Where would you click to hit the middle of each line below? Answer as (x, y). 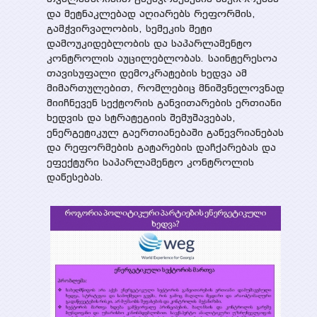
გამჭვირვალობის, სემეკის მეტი (129, 28)
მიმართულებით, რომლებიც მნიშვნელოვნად (165, 87)
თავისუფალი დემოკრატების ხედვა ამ (146, 73)
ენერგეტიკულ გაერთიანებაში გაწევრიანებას (165, 132)
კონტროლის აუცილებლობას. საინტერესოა (162, 58)
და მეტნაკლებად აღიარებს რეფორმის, (151, 13)
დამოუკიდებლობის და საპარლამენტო (149, 43)
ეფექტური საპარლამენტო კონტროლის (150, 162)
